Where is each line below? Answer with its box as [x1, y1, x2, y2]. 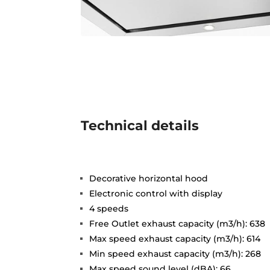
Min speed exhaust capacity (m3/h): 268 [89, 248, 262, 259]
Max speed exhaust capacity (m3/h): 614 [89, 233, 261, 244]
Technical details [81, 117, 199, 134]
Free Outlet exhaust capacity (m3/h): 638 [89, 218, 266, 229]
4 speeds [89, 202, 129, 214]
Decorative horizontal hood [89, 172, 209, 184]
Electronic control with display [89, 187, 223, 199]
